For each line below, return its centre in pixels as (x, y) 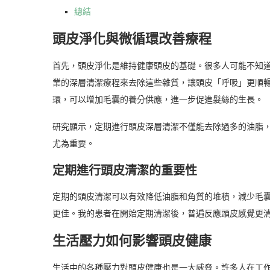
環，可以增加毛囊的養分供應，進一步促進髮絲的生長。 (158, 99)
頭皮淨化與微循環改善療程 (132, 39)
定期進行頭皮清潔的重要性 (125, 170)
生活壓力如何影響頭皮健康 (132, 240)
